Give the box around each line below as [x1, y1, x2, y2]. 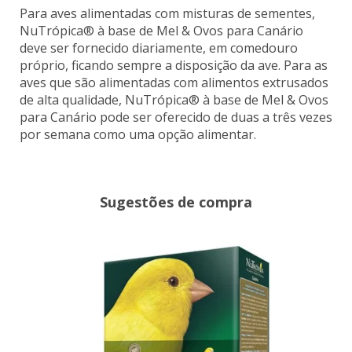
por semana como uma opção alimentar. [20, 125, 256, 143]
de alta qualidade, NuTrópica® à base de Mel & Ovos [20, 90, 328, 108]
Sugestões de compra [100, 192, 252, 211]
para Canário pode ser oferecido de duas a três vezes [20, 108, 332, 126]
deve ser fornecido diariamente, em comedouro [20, 38, 298, 57]
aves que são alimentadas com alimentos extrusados [20, 73, 328, 91]
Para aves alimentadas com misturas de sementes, [20, 4, 315, 22]
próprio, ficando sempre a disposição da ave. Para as [20, 56, 328, 74]
